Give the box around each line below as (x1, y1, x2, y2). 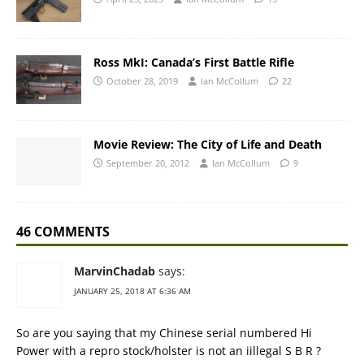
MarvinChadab (74, 263, 155, 279)
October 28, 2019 (106, 75, 178, 88)
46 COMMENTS (16, 223, 110, 241)
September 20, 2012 (106, 157, 189, 170)
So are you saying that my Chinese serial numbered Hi (16, 325, 312, 341)
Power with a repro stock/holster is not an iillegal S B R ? (16, 343, 321, 359)
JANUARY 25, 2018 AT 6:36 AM (74, 285, 191, 297)
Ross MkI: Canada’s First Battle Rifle (93, 54, 294, 71)
